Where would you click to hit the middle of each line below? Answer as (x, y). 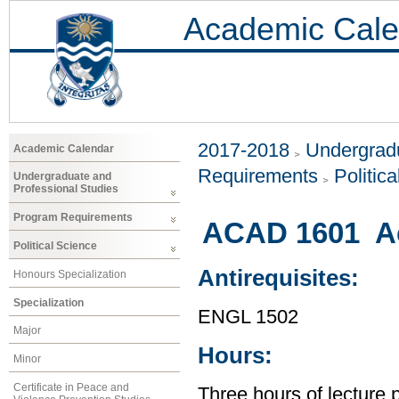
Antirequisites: (278, 278)
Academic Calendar (64, 148)
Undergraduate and (62, 177)
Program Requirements (73, 218)
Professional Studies (66, 189)
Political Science (55, 245)
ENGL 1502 (248, 317)
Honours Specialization (70, 274)
